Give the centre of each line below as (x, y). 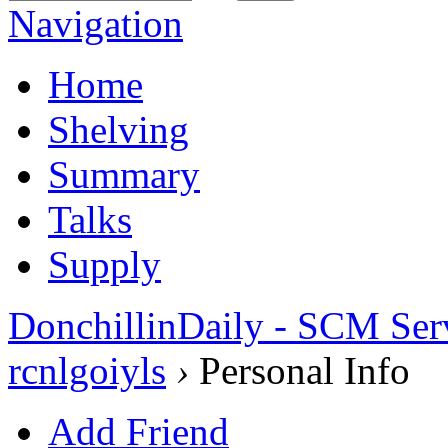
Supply (104, 264)
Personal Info (299, 370)
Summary (124, 174)
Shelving (118, 129)
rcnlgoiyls (87, 370)
